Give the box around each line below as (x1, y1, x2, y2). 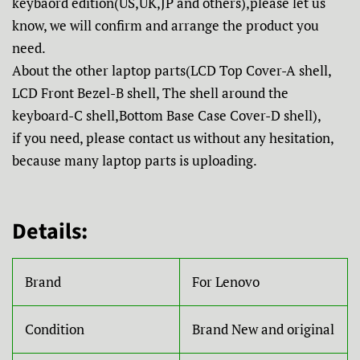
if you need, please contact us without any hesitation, (12, 128, 333, 147)
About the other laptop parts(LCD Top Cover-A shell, (12, 60, 331, 80)
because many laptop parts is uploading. (12, 150, 257, 170)
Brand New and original (192, 319, 334, 338)
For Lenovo (192, 272, 260, 291)
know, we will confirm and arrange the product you (12, 15, 319, 35)
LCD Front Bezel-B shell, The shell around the (12, 83, 288, 102)
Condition (25, 319, 84, 338)
